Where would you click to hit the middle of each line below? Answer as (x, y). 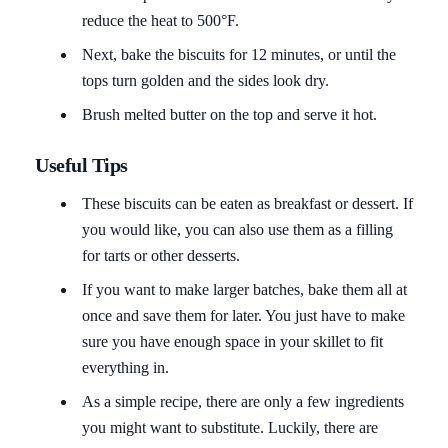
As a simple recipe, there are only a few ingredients (243, 401)
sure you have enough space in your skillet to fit (232, 341)
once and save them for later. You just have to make (243, 315)
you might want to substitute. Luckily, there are (230, 427)
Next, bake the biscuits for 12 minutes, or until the (239, 54)
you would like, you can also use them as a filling (237, 229)
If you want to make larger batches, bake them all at (244, 289)
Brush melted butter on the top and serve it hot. (229, 114)
